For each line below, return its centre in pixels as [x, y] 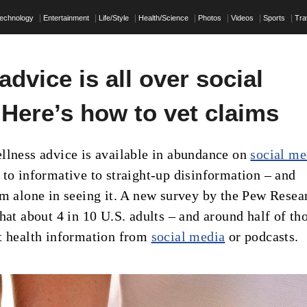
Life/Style [115, 17]
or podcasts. [262, 236]
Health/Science [164, 17]
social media [188, 236]
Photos [211, 17]
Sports [275, 17]
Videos [243, 17]
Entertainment [67, 17]
